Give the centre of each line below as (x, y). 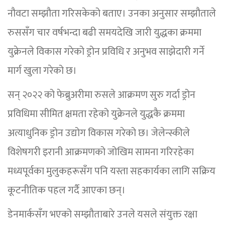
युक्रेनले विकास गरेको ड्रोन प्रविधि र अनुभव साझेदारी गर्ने (106, 52)
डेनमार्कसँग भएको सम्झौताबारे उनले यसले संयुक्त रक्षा (102, 215)
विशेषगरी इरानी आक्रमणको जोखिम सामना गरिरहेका (101, 152)
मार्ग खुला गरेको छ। (42, 71)
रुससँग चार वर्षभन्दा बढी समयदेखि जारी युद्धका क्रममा (104, 33)
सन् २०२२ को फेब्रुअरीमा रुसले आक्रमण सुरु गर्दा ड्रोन (101, 95)
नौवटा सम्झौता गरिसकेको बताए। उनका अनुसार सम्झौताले (112, 14)
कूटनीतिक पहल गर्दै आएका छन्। (67, 191)
